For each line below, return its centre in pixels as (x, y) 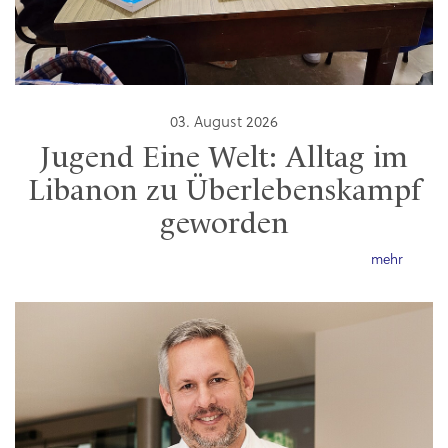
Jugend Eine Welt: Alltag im (224, 158)
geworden (224, 224)
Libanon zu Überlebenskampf (224, 191)
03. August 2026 (224, 123)
